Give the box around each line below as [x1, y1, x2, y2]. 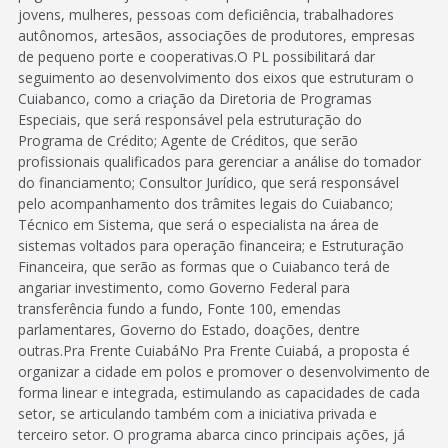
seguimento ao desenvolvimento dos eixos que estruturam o [18, 68, 414, 87]
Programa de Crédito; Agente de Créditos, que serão [18, 131, 358, 150]
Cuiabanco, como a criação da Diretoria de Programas [18, 89, 372, 108]
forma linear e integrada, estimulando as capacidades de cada [18, 383, 420, 402]
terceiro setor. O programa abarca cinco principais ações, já [18, 425, 405, 444]
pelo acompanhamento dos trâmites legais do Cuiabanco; [18, 194, 393, 213]
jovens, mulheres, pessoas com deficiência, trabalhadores [18, 5, 394, 24]
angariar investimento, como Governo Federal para [18, 278, 350, 297]
